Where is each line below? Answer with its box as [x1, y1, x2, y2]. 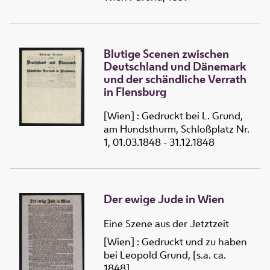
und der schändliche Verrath [104, 71, 246, 87]
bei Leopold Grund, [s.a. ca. [104, 248, 226, 262]
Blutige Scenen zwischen [104, 45, 229, 61]
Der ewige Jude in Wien [104, 191, 224, 207]
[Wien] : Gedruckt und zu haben [104, 235, 247, 249]
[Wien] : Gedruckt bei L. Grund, [104, 109, 243, 123]
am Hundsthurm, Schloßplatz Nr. [104, 122, 250, 136]
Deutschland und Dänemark [104, 58, 246, 74]
